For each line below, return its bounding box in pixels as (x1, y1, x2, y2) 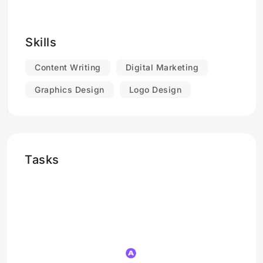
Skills (25, 35, 56, 49)
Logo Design (129, 85, 181, 95)
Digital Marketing (125, 62, 198, 72)
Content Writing (35, 62, 101, 72)
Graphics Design (35, 85, 104, 95)
